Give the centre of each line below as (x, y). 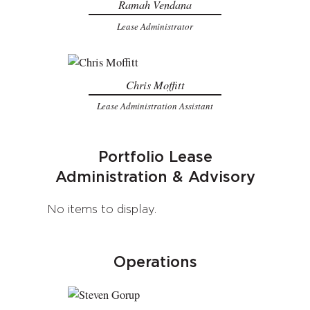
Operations (155, 262)
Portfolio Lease (155, 157)
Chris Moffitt (155, 84)
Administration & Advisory (155, 177)
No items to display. (102, 209)
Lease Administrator (155, 26)
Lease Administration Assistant (155, 106)
